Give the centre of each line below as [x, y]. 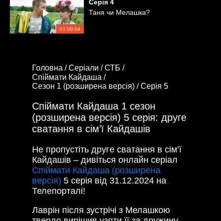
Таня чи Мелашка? [119, 12]
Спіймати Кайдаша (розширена [96, 170]
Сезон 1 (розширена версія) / [86, 86]
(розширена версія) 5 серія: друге [109, 118]
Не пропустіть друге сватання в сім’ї [107, 150]
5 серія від [85, 181]
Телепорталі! [59, 191]
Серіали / [87, 68]
